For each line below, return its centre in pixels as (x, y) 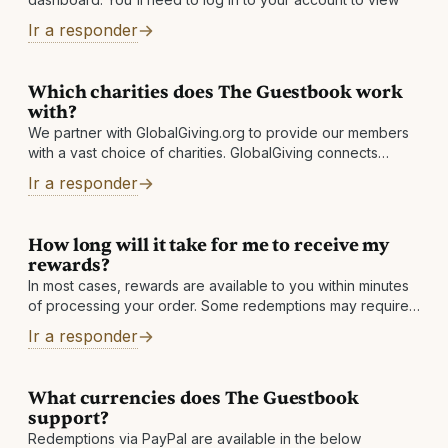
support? (69, 418)
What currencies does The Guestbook (193, 398)
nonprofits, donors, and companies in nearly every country (222, 172)
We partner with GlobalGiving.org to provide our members (218, 132)
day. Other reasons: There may (130, 345)
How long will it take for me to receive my (209, 245)
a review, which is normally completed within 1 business (209, 325)
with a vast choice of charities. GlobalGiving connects (203, 152)
